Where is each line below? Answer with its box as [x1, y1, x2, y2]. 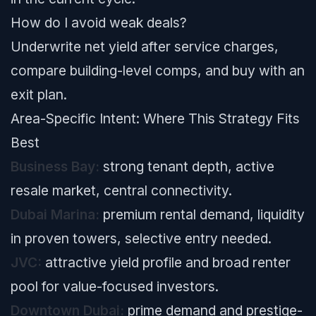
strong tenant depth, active [99, 158, 274, 175]
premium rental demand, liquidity [99, 206, 305, 223]
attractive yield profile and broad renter [42, 254, 291, 271]
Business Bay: [11, 158, 99, 175]
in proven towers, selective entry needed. [11, 230, 272, 247]
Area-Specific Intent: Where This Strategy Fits [11, 110, 300, 127]
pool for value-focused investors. [11, 278, 219, 295]
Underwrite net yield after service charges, [11, 38, 279, 55]
